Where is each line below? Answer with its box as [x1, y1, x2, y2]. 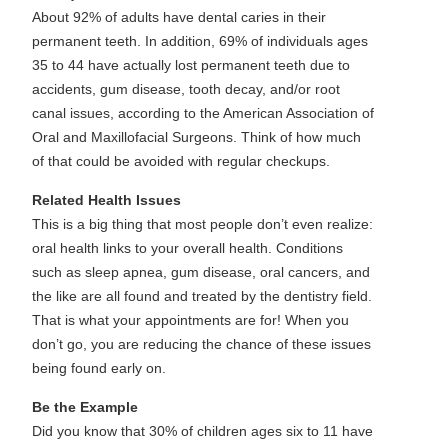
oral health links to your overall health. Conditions [31, 240, 343, 256]
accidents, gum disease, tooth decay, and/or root [31, 81, 340, 97]
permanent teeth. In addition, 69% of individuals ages [31, 33, 368, 49]
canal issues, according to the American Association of [31, 105, 374, 121]
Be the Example [31, 399, 138, 415]
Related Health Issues [31, 192, 181, 208]
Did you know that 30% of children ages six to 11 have [31, 423, 373, 439]
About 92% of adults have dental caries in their [31, 9, 326, 25]
